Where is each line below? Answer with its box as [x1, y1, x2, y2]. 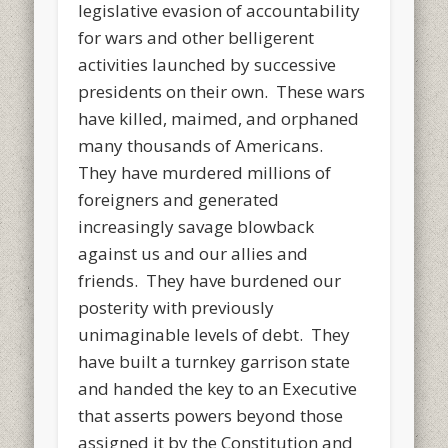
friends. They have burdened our [78, 268, 342, 292]
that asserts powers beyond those [78, 403, 344, 427]
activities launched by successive [78, 52, 337, 76]
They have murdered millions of [78, 160, 332, 184]
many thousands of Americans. [78, 133, 328, 157]
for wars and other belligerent [78, 25, 315, 49]
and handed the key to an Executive [78, 376, 358, 400]
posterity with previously [78, 295, 275, 319]
